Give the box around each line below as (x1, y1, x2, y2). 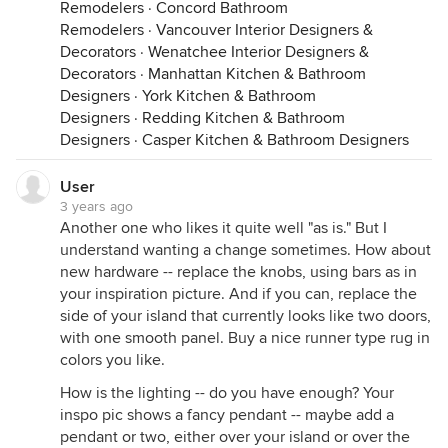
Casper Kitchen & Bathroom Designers (142, 130, 409, 151)
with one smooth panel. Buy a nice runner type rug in (60, 328, 430, 349)
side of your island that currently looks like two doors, (60, 306, 431, 327)
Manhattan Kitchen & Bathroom (148, 64, 366, 85)
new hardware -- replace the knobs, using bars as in (60, 262, 417, 283)
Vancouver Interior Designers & (156, 20, 373, 41)
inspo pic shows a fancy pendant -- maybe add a (60, 405, 394, 426)
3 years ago (60, 198, 133, 216)
